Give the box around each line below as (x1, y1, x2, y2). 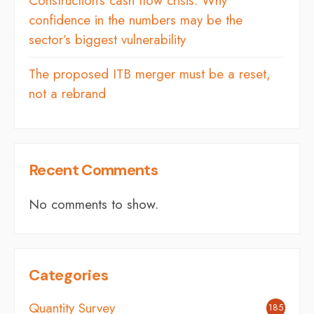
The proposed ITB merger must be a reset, (29, 64, 271, 83)
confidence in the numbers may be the (29, 10, 243, 29)
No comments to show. (29, 194, 158, 214)
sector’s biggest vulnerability (29, 29, 186, 49)
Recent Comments (29, 159, 158, 180)
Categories (29, 264, 109, 285)
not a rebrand (29, 83, 106, 103)
